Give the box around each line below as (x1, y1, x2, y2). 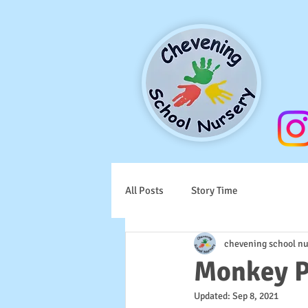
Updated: (194, 290, 232, 302)
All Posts (125, 184, 164, 197)
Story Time (191, 184, 238, 197)
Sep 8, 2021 (232, 290, 278, 302)
